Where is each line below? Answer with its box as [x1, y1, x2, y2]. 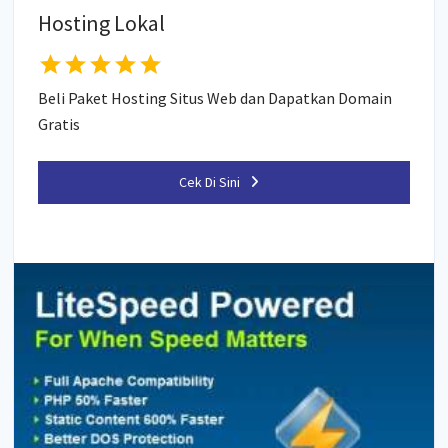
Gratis [38, 113, 81, 134]
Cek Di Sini [179, 172, 240, 191]
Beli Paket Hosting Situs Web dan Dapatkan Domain [38, 87, 393, 108]
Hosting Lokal [38, 9, 166, 38]
